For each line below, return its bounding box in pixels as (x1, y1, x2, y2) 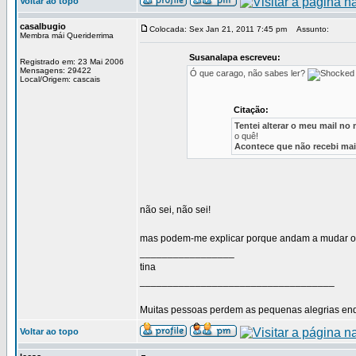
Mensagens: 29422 (20, 66, 91, 75)
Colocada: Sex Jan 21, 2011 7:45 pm (149, 25, 287, 33)
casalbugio (20, 21, 66, 31)
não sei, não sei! (140, 204, 211, 215)
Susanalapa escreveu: (188, 52, 281, 62)
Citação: (233, 105, 269, 114)
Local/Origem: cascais (20, 75, 100, 83)
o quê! (234, 131, 258, 141)
